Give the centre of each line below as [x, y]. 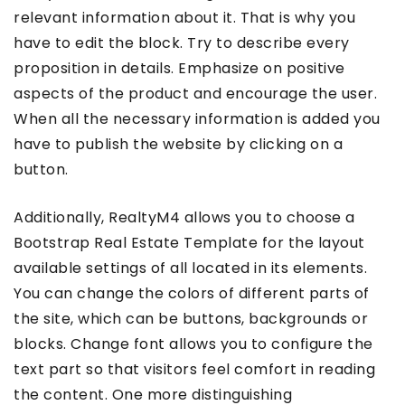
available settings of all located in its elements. [190, 268]
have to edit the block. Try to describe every [182, 42]
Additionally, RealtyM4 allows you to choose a [184, 217]
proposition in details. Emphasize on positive [179, 68]
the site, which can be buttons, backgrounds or [191, 318]
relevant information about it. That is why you [184, 17]
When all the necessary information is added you [197, 118]
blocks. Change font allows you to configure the [193, 344]
